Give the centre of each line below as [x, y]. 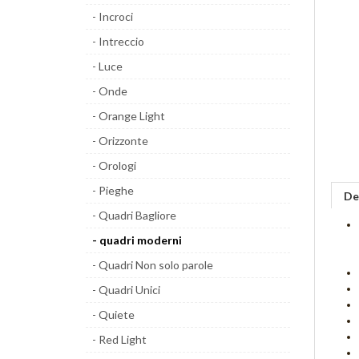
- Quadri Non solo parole [153, 265]
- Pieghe [113, 190]
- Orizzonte [120, 141]
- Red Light [119, 339]
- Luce [107, 66]
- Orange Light [129, 116]
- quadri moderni [137, 240]
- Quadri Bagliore [134, 215]
